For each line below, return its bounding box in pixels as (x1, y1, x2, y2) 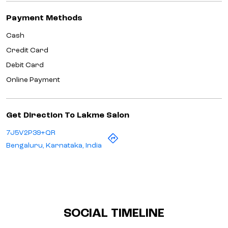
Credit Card (6, 46, 48, 54)
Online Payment (6, 76, 60, 83)
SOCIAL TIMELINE (64, 207, 164, 220)
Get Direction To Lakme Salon (6, 111, 129, 120)
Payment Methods (6, 14, 82, 22)
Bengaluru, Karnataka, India (6, 141, 102, 149)
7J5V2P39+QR (6, 129, 55, 136)
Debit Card (6, 61, 44, 69)
